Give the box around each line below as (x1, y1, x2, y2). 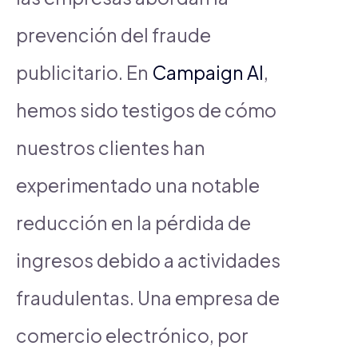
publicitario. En (16, 60, 152, 84)
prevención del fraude (16, 22, 211, 46)
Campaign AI (152, 60, 264, 84)
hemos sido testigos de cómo (16, 97, 276, 121)
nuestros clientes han (16, 135, 205, 159)
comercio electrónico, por (16, 323, 249, 347)
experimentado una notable (16, 173, 260, 197)
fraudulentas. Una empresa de (16, 285, 280, 309)
